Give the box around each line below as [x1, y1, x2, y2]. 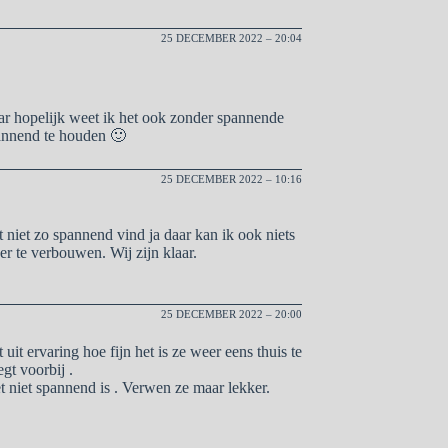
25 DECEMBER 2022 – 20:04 [161, 31, 302, 44]
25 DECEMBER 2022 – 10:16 [161, 172, 302, 185]
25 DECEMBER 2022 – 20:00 [161, 307, 302, 320]
